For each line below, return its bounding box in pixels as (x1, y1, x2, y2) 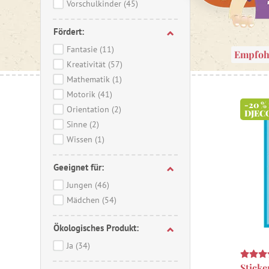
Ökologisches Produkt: (53, 222, 139, 234)
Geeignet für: (53, 162, 104, 173)
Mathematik (67, 74, 112, 85)
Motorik (67, 89, 98, 100)
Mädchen (67, 195, 102, 205)
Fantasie (67, 44, 100, 55)
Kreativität (67, 59, 108, 70)
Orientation (67, 104, 112, 115)
